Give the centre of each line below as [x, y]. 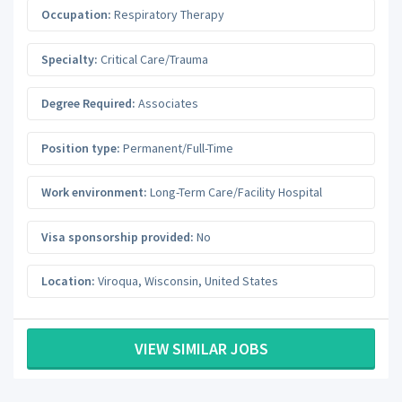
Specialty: [70, 59]
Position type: [81, 148]
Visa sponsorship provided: [118, 236]
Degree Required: [88, 104]
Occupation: [76, 15]
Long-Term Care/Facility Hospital [235, 192]
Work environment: [94, 192]
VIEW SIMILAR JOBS [201, 348]
